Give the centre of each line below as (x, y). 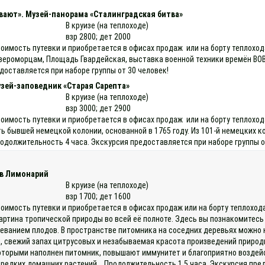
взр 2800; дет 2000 (98, 36)
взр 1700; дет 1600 (98, 196)
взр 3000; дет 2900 (98, 108)
